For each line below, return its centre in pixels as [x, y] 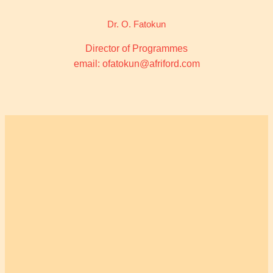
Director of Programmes [136, 49]
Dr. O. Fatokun [136, 24]
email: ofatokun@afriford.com [136, 64]
